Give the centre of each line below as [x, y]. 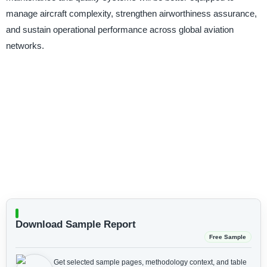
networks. [25, 46]
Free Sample [228, 237]
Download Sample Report [75, 224]
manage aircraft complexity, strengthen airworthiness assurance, [131, 14]
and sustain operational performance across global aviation [119, 30]
